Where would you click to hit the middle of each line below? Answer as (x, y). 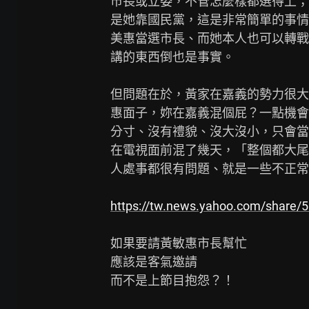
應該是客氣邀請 (154, 262)
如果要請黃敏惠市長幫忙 (179, 243)
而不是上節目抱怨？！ (172, 280)
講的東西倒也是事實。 (172, 57)
